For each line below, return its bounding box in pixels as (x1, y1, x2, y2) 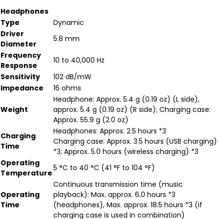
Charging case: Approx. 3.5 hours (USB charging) (53, 136, 217, 146)
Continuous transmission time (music (53, 179, 183, 189)
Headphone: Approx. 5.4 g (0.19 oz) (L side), (53, 94, 199, 104)
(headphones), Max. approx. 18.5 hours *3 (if (53, 200, 202, 210)
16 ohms (53, 83, 81, 93)
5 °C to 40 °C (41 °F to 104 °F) (53, 163, 155, 173)
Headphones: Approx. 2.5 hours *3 (53, 126, 166, 136)
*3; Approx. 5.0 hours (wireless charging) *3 (53, 147, 198, 156)
